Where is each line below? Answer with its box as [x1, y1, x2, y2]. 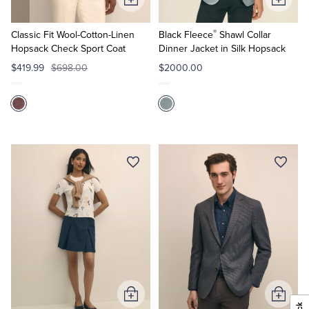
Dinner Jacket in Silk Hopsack [158, 43, 286, 54]
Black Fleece [158, 29, 213, 41]
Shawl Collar [216, 29, 271, 41]
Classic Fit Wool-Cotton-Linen [11, 29, 134, 41]
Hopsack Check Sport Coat [11, 43, 126, 54]
